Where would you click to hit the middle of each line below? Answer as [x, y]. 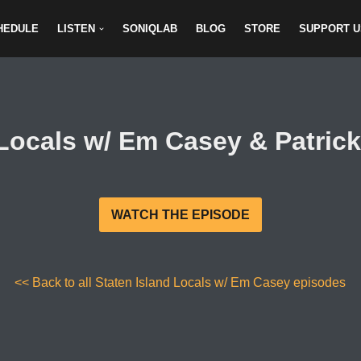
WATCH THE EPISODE [180, 215]
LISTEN [76, 29]
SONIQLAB [150, 29]
